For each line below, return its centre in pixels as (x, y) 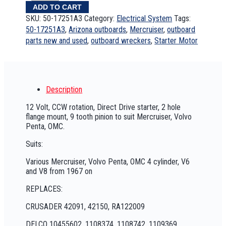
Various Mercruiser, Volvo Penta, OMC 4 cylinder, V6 (108, 162)
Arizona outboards (98, 30)
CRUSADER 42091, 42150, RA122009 (86, 207)
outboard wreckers (121, 41)
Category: (101, 19)
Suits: (35, 144)
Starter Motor (176, 41)
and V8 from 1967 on (59, 172)
